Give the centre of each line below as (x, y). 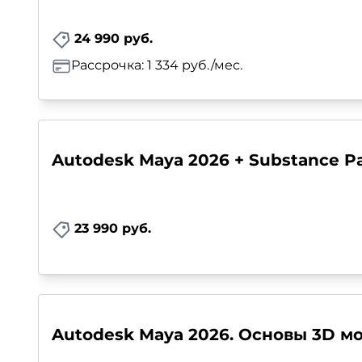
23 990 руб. (113, 228)
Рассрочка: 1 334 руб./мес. (157, 65)
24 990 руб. (114, 39)
